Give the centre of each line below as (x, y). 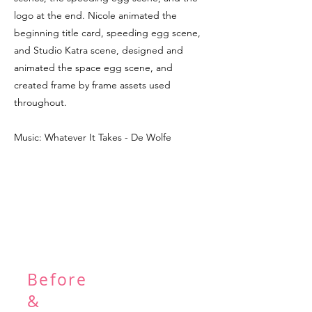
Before (57, 280)
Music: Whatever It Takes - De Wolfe (93, 137)
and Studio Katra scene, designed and (99, 50)
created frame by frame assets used (92, 85)
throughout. (40, 102)
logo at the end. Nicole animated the (95, 15)
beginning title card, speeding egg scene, (107, 33)
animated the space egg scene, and (93, 68)
